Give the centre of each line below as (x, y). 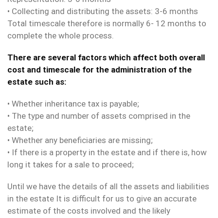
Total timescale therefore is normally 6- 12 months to (107, 24)
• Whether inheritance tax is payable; (73, 104)
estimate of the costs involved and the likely (89, 211)
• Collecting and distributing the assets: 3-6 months (103, 11)
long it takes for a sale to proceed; (71, 165)
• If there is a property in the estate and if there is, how (107, 153)
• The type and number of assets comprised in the (99, 116)
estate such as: (37, 82)
